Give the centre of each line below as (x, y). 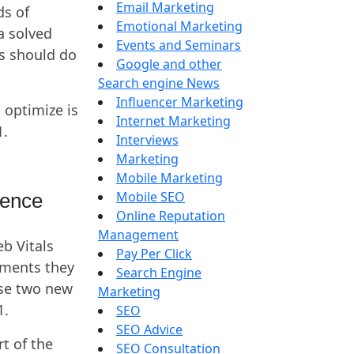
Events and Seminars (179, 45)
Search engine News (159, 83)
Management (138, 234)
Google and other (169, 64)
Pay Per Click (154, 253)
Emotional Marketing (179, 26)
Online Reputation (171, 215)
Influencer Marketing (180, 102)
